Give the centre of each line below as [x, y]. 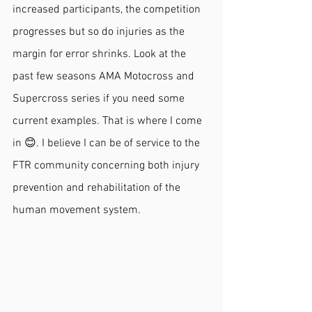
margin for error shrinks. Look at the [101, 54]
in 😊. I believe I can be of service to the [108, 143]
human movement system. [78, 210]
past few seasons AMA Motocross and [105, 77]
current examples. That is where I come [109, 121]
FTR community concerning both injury [107, 166]
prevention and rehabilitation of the [98, 188]
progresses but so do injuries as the [100, 32]
